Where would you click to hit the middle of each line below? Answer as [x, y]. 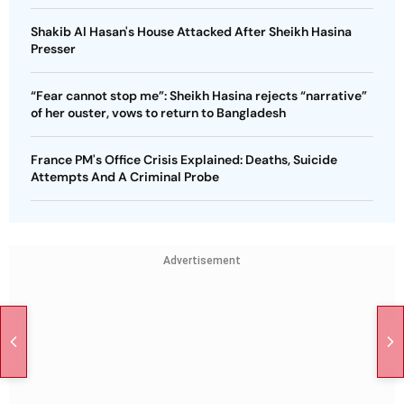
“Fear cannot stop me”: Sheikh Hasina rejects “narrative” [199, 95]
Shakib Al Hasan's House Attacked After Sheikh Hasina [191, 31]
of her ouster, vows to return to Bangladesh [158, 112]
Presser [53, 48]
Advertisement [202, 260]
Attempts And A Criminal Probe [125, 176]
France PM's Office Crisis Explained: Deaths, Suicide [184, 159]
